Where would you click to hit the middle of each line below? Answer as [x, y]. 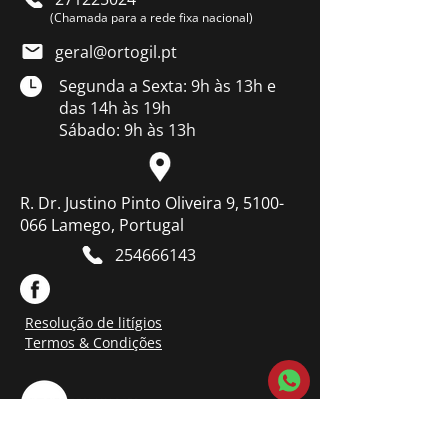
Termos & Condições [93, 342]
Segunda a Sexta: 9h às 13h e [167, 86]
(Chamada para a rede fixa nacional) [151, 17]
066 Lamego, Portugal [102, 225]
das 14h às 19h [115, 108]
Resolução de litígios [93, 322]
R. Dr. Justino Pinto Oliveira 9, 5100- [152, 203]
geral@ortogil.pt [116, 51]
